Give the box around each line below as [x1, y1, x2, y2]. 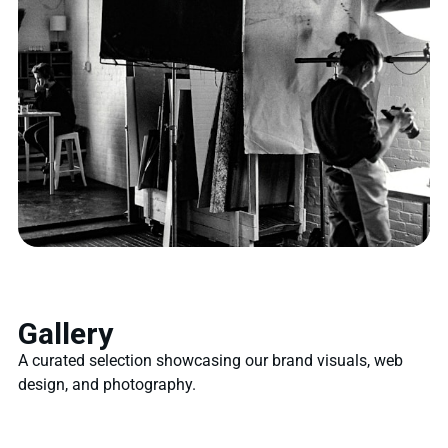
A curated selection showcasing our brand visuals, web [18, 351, 403, 371]
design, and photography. [18, 375, 196, 395]
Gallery [18, 316, 113, 352]
